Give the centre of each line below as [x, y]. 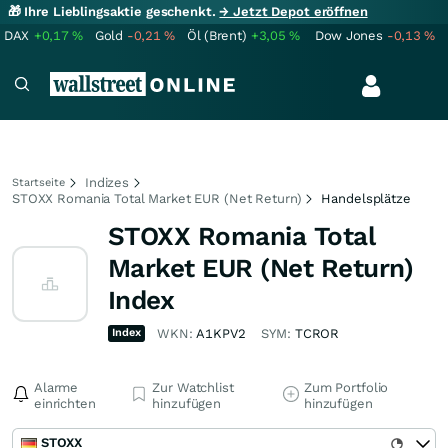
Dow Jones [349, 35]
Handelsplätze [366, 198]
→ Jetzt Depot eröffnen [293, 11]
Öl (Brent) [217, 35]
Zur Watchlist [193, 387]
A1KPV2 [221, 333]
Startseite [38, 182]
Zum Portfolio [346, 387]
